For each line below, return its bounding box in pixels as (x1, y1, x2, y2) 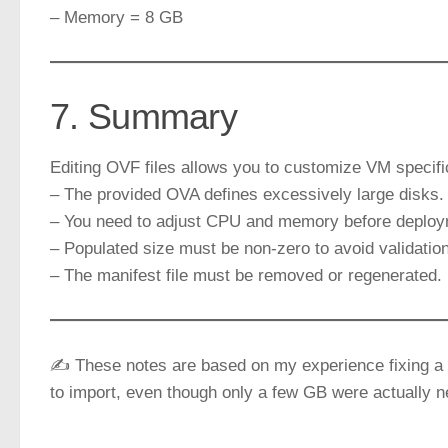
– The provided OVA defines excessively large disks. (50, 185, 444, 205)
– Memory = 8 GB (50, 8, 183, 28)
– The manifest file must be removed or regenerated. (50, 266, 442, 286)
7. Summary (50, 96, 237, 138)
